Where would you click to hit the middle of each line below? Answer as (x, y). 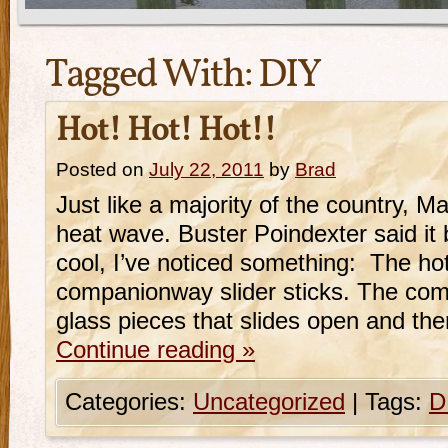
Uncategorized (269, 402)
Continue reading (149, 350)
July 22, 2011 (206, 169)
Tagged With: (151, 76)
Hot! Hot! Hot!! (166, 132)
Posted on (100, 169)
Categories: (129, 402)
